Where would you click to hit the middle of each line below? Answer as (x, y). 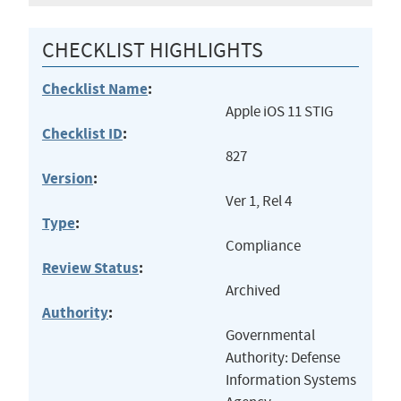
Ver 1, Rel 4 (258, 201)
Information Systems (290, 380)
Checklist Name (94, 90)
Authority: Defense (282, 358)
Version (67, 179)
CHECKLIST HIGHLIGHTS (152, 51)
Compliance (263, 246)
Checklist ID (82, 134)
